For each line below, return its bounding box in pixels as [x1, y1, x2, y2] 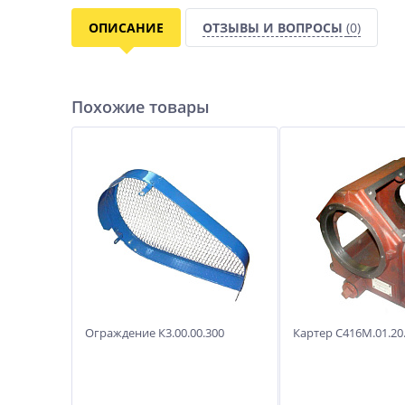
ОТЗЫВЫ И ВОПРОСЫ [202, 19, 346, 36]
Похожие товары [71, 96, 210, 118]
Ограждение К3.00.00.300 [85, 325, 224, 341]
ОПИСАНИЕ [89, 19, 164, 36]
